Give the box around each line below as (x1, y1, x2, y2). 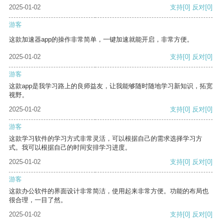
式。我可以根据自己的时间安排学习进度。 (9, 144, 131, 152)
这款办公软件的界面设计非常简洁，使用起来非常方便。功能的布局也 (9, 187, 209, 195)
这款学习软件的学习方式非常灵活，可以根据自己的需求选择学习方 (9, 135, 202, 143)
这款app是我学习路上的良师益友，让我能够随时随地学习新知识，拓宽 (9, 82, 213, 90)
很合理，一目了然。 (9, 196, 67, 204)
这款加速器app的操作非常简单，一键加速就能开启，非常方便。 (9, 36, 193, 44)
